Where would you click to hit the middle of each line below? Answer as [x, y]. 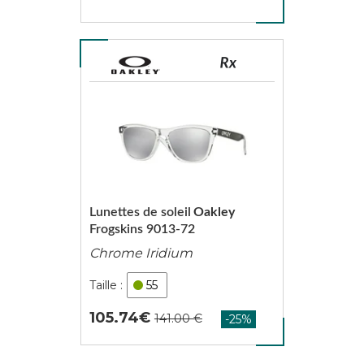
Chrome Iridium [141, 253]
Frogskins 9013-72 [142, 229]
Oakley [214, 212]
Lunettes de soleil [140, 212]
